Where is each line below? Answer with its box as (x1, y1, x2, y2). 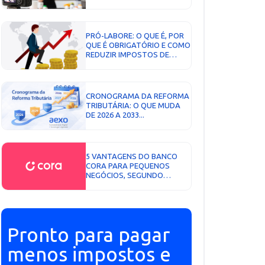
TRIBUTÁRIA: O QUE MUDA (86, 101, 181, 110)
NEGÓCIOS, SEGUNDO (86, 171, 164, 180)
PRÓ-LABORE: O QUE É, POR (86, 31, 185, 40)
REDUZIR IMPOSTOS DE (86, 50, 170, 59)
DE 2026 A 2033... (86, 111, 145, 119)
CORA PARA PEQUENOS (86, 161, 170, 170)
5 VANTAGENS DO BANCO (86, 152, 178, 161)
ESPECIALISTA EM (86, 180, 148, 189)
